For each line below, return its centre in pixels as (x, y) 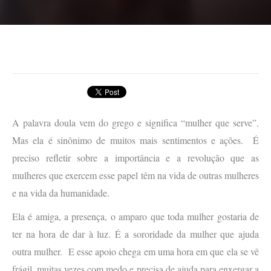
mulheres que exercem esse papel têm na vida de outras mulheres (135, 175)
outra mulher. (38, 252)
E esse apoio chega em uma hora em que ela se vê (164, 252)
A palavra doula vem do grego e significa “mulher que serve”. (135, 123)
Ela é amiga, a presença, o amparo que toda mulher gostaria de (135, 217)
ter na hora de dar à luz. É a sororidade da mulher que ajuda (135, 234)
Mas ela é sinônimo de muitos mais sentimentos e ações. (128, 140)
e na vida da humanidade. (61, 193)
